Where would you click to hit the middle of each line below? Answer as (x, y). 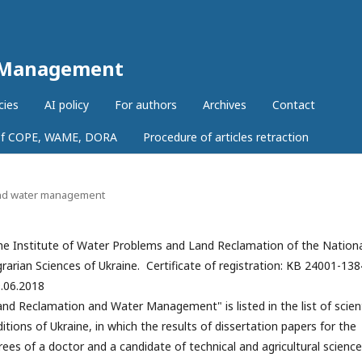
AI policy (67, 105)
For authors (146, 105)
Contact (294, 105)
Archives (225, 105)
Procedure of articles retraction (226, 137)
